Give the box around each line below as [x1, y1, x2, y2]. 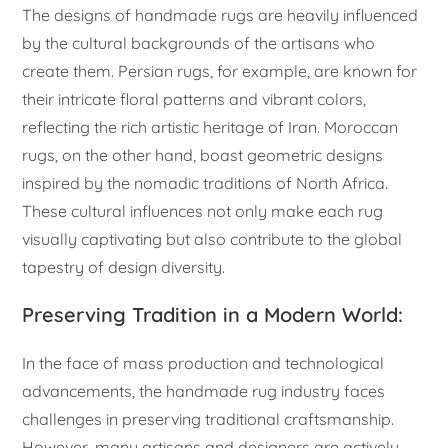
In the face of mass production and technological [22, 352, 385, 373]
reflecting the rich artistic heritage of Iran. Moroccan [22, 116, 399, 137]
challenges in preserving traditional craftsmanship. [22, 408, 395, 429]
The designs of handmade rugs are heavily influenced [22, 4, 419, 25]
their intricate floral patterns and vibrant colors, [22, 88, 367, 109]
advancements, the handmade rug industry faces [22, 380, 386, 401]
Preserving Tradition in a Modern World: [22, 301, 404, 327]
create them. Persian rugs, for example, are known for [22, 60, 418, 81]
